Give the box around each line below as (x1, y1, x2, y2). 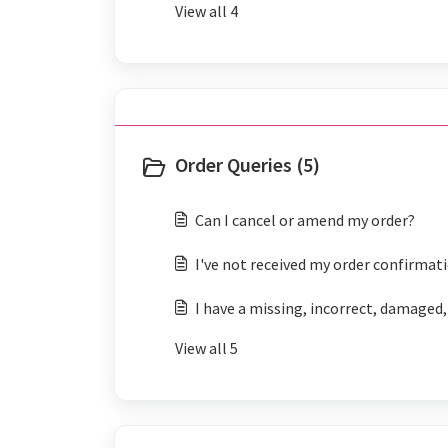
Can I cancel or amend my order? (195, 210, 415, 230)
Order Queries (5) (175, 152, 320, 177)
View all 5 (175, 338, 238, 358)
